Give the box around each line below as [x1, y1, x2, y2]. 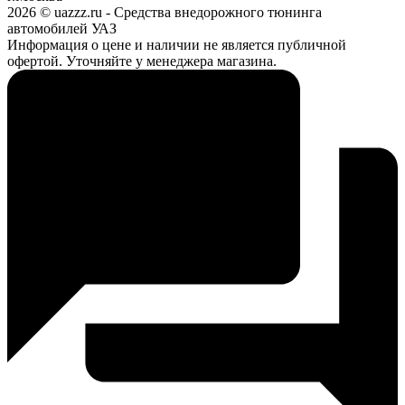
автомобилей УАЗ [7, 21, 117, 37]
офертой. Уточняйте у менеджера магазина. [7, 53, 277, 70]
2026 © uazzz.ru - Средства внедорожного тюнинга [7, 5, 322, 21]
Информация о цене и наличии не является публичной [7, 37, 346, 53]
